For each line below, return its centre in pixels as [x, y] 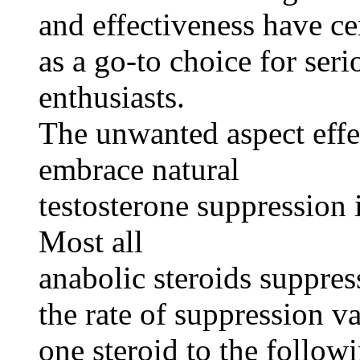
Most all [91, 242]
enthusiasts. [112, 97]
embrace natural [139, 170]
